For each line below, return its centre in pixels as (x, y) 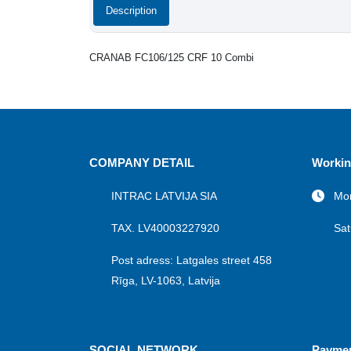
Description (131, 11)
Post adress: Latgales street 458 (192, 260)
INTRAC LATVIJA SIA (164, 196)
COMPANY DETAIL (142, 163)
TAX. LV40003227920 (165, 228)
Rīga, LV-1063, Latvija (166, 280)
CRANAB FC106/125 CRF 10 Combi (172, 58)
